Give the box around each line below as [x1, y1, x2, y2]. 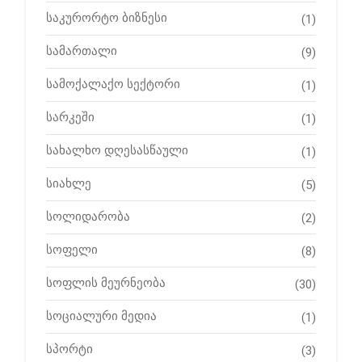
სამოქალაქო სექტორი [46, 77, 180, 92]
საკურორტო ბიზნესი [46, 11, 167, 26]
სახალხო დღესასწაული [46, 143, 188, 158]
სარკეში [46, 110, 95, 125]
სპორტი [46, 342, 93, 357]
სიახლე [46, 176, 91, 192]
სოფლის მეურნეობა [46, 276, 166, 291]
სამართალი [46, 44, 117, 59]
